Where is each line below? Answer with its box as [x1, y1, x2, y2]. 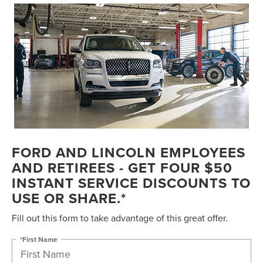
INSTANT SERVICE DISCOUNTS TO [12, 173, 251, 194]
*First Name [20, 234, 58, 244]
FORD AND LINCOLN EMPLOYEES [12, 142, 245, 163]
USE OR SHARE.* [12, 188, 126, 209]
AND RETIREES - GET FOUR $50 [12, 157, 232, 178]
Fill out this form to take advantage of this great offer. [12, 211, 228, 225]
